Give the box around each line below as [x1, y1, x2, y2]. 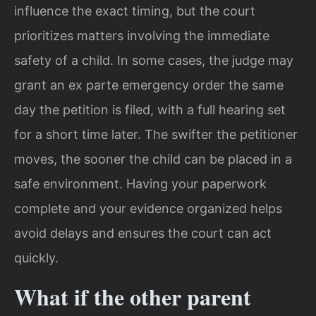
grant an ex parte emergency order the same [14, 77, 284, 92]
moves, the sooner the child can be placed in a [14, 151, 292, 166]
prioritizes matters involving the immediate [14, 28, 269, 43]
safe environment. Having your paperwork [14, 176, 267, 191]
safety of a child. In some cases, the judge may [14, 52, 293, 68]
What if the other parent [14, 280, 251, 314]
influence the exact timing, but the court [14, 3, 255, 18]
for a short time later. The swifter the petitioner [14, 126, 298, 142]
